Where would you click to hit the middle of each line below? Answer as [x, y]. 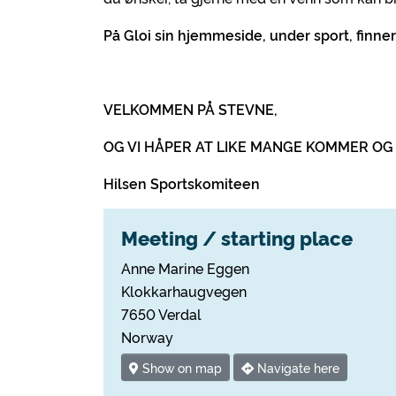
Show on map [180, 368]
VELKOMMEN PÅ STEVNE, [190, 109]
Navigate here [297, 368]
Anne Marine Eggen [185, 268]
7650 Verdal [161, 314]
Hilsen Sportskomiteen [182, 183]
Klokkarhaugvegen [184, 291]
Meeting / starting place [237, 237]
